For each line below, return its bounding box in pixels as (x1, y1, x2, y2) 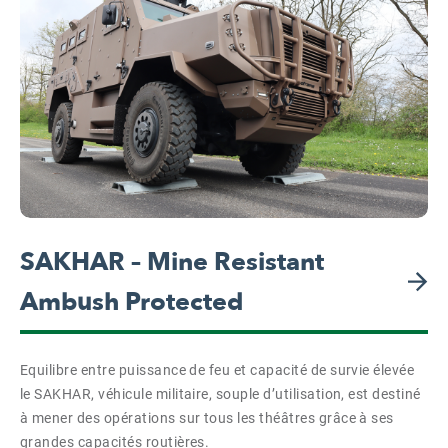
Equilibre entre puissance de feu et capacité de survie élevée (20, 362, 415, 378)
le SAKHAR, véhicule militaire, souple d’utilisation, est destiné (20, 386, 421, 402)
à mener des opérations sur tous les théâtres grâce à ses (20, 410, 394, 426)
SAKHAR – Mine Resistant (20, 245, 324, 279)
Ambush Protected (20, 285, 243, 319)
